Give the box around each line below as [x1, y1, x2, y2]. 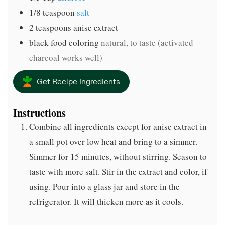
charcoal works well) [29, 52, 102, 64]
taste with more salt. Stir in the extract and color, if [29, 165, 207, 177]
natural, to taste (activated [101, 37, 193, 49]
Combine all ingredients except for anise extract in [29, 120, 207, 132]
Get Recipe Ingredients [36, 78, 120, 86]
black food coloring [29, 37, 99, 49]
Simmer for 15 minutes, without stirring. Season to [29, 150, 207, 162]
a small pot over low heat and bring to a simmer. [29, 135, 197, 147]
